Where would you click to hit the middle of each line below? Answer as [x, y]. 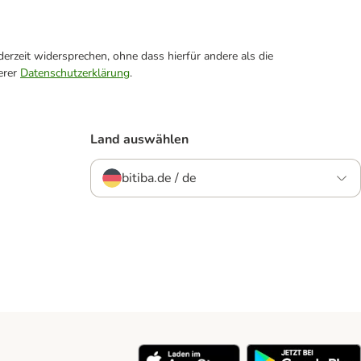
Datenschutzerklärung [75, 73]
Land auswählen [139, 139]
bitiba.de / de [159, 178]
